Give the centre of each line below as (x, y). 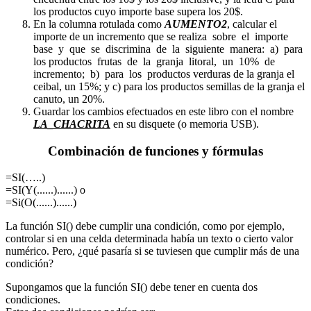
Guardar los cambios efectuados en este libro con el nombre (163, 111)
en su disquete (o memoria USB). (185, 124)
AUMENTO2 (196, 24)
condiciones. (33, 300)
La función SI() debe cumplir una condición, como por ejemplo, (145, 226)
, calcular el (252, 24)
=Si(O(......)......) (41, 203)
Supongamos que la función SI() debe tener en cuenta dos (132, 287)
